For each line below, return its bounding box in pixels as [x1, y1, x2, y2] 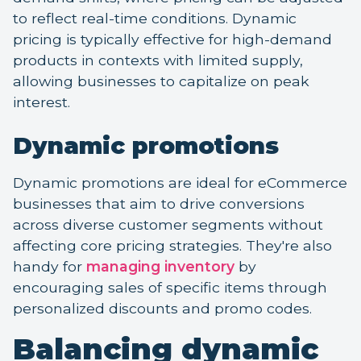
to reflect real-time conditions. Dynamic [13, 10, 297, 27]
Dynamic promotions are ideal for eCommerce [13, 174, 347, 192]
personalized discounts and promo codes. [13, 300, 312, 317]
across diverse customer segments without [13, 216, 323, 234]
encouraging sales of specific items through [13, 279, 327, 297]
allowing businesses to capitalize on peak [13, 73, 309, 90]
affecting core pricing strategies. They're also [13, 237, 332, 255]
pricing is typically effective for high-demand [13, 31, 332, 48]
